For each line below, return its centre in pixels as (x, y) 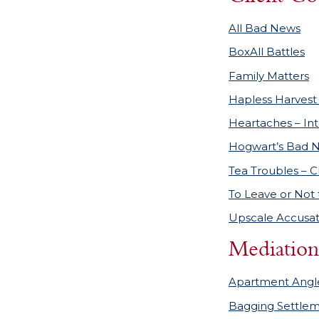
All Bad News (265, 28)
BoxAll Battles (267, 52)
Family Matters (269, 75)
